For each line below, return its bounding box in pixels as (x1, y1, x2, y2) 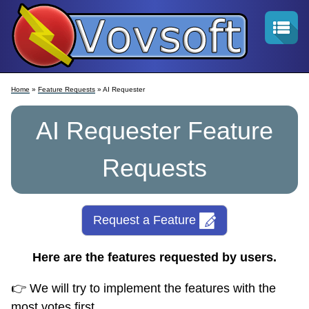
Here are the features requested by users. (32, 250, 277, 264)
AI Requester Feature (36, 116, 273, 145)
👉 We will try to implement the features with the (11, 281, 276, 295)
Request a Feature (93, 212, 199, 227)
